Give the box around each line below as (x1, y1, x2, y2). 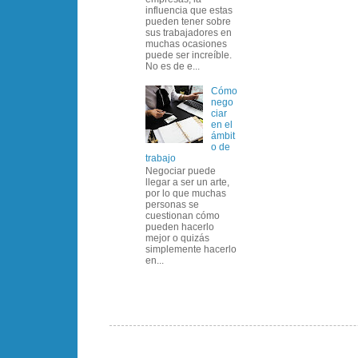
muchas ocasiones (145, 38, 227, 50)
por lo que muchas (145, 188, 226, 200)
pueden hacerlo (145, 221, 214, 233)
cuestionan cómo (145, 210, 220, 222)
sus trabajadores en (145, 27, 232, 39)
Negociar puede (145, 165, 216, 177)
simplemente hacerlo (145, 244, 237, 256)
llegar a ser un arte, (145, 177, 229, 189)
